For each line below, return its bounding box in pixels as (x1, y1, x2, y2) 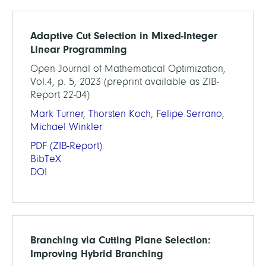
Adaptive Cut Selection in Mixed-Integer (30, 29, 217, 42)
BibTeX (30, 153, 61, 164)
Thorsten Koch (88, 107, 151, 119)
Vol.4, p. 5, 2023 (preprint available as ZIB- (30, 75, 219, 87)
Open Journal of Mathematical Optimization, (30, 62, 226, 74)
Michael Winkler (30, 121, 103, 132)
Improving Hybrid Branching (30, 247, 163, 259)
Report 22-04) (30, 88, 90, 100)
